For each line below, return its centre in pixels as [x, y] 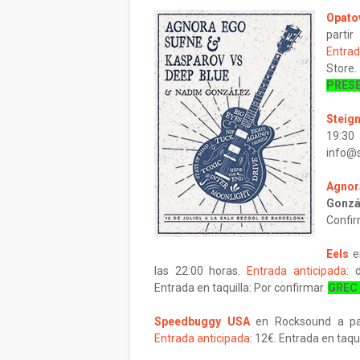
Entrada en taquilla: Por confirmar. [241, 288]
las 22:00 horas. [201, 271]
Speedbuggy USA [202, 321]
